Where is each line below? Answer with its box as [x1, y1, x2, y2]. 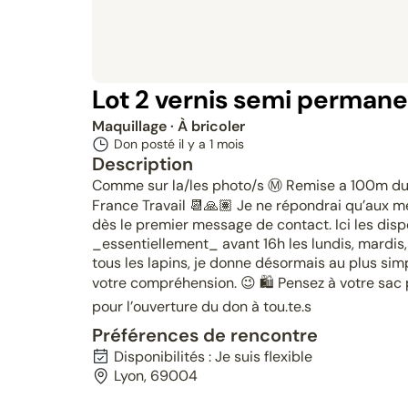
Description [91, 152, 193, 176]
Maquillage [91, 117, 170, 136]
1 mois [209, 136, 244, 152]
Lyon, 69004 [113, 366, 198, 385]
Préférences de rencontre [91, 323, 318, 347]
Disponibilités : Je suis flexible [113, 347, 312, 366]
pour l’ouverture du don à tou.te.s [91, 297, 311, 316]
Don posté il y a [113, 136, 209, 152]
